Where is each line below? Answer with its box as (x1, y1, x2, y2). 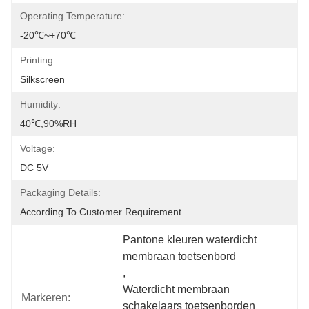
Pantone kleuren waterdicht (123, 234, 257, 246)
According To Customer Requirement (20, 206, 181, 217)
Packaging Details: (20, 187, 101, 198)
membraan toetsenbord (123, 250, 237, 262)
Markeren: (21, 292, 70, 303)
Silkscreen (20, 74, 65, 85)
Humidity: (20, 99, 61, 110)
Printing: (20, 54, 56, 66)
